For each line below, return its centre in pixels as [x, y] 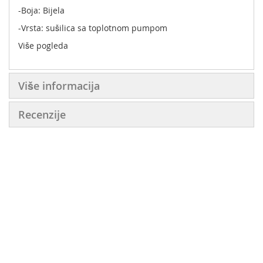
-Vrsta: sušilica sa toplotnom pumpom [93, 28]
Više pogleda [43, 45]
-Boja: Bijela [41, 10]
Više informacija [59, 85]
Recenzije [42, 114]
